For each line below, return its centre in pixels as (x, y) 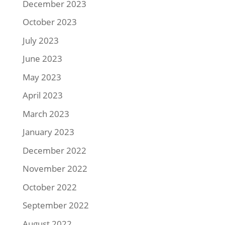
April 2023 (42, 95)
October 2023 (49, 22)
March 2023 (46, 114)
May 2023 (42, 77)
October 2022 (49, 187)
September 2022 (55, 205)
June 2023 (42, 59)
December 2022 (54, 150)
